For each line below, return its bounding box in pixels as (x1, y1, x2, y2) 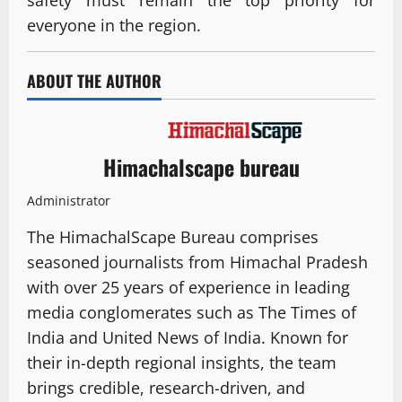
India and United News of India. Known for (27, 327, 348, 349)
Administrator (27, 192, 110, 210)
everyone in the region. (27, 14, 201, 37)
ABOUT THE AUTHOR (27, 69, 162, 93)
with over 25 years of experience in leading (27, 276, 350, 299)
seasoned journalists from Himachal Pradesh (27, 251, 368, 274)
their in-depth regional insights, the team (27, 352, 336, 374)
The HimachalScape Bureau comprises (27, 226, 319, 249)
